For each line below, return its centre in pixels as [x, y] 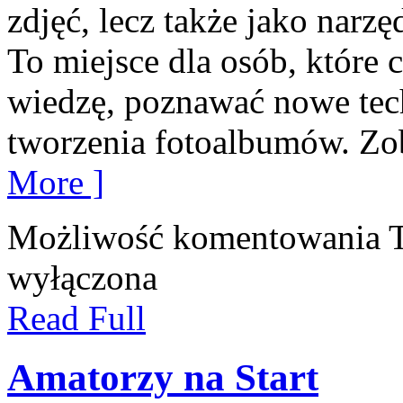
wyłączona [82, 277]
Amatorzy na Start [163, 378]
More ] [56, 182]
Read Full [76, 318]
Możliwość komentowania [198, 237]
